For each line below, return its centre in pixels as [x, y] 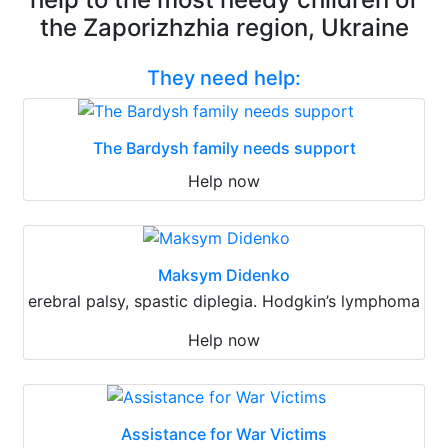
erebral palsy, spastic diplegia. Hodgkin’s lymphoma [224, 300]
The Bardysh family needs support [224, 147]
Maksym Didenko [224, 274]
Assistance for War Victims [224, 433]
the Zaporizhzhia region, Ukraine [224, 27]
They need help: [224, 77]
